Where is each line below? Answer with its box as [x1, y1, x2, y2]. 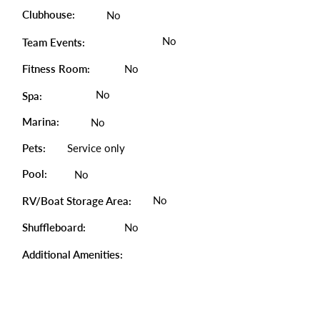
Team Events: [22, 36, 85, 49]
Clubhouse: [22, 8, 75, 21]
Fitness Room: [22, 62, 90, 75]
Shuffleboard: [22, 221, 86, 234]
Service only [67, 141, 125, 154]
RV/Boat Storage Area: [22, 194, 131, 207]
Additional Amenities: [22, 248, 126, 261]
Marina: [22, 115, 59, 128]
